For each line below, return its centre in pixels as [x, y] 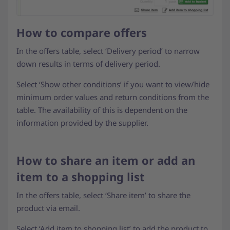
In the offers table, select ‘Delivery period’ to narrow [108, 51]
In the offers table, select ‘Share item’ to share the [103, 195]
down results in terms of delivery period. [89, 64]
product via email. [49, 208]
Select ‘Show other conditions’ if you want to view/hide [113, 84]
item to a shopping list [82, 177]
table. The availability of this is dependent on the [102, 110]
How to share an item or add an [106, 160]
